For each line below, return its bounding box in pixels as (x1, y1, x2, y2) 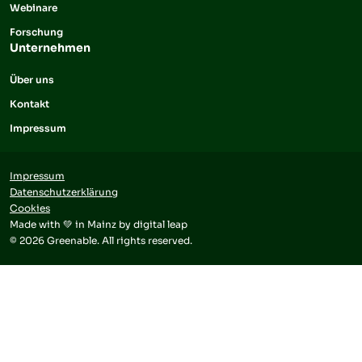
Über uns (10, 73, 54, 86)
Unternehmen (10, 40, 90, 55)
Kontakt (10, 97, 49, 110)
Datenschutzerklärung (10, 185, 118, 198)
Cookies (10, 201, 50, 214)
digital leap (133, 217, 187, 230)
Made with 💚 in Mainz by (10, 217, 133, 230)
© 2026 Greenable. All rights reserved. (10, 234, 192, 246)
